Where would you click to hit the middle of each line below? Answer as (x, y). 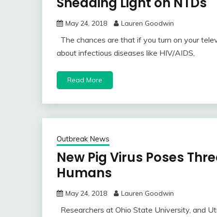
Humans (84, 173)
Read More (85, 80)
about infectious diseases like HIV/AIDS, (126, 53)
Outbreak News (83, 139)
